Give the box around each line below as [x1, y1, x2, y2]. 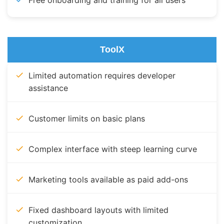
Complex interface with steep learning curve [28, 144, 197, 154]
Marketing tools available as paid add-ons [28, 174, 188, 185]
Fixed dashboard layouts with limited [28, 205, 168, 215]
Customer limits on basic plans [28, 113, 145, 124]
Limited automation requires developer [28, 70, 175, 81]
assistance [28, 83, 68, 93]
